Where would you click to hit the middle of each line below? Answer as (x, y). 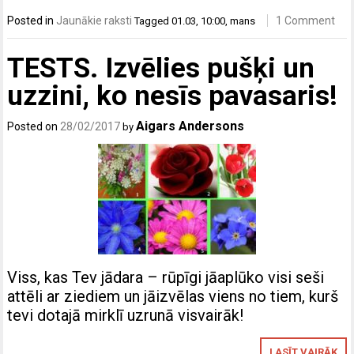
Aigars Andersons (190, 126)
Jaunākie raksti (94, 21)
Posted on (34, 126)
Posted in (32, 21)
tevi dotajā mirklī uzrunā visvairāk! (126, 315)
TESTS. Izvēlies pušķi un (161, 68)
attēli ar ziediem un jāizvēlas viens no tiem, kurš (173, 296)
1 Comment (306, 21)
